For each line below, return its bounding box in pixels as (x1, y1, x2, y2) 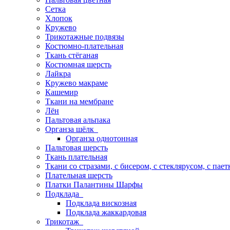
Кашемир (45, 88, 78, 97)
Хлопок (45, 14, 72, 23)
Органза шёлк (45, 125, 98, 133)
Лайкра (45, 69, 71, 78)
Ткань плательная (45, 152, 107, 161)
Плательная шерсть (45, 171, 112, 180)
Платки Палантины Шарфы (45, 180, 143, 189)
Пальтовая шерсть (45, 143, 108, 152)
